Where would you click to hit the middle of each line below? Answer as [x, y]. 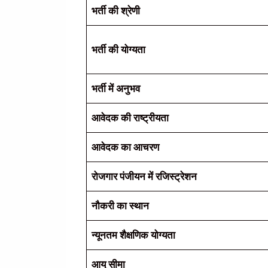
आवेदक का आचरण [125, 147]
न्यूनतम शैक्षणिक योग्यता [133, 235]
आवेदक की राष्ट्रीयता [130, 118]
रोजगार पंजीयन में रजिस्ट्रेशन [144, 176]
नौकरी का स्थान [120, 205]
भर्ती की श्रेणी [116, 10]
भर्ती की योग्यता [118, 49]
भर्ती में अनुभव [116, 88]
